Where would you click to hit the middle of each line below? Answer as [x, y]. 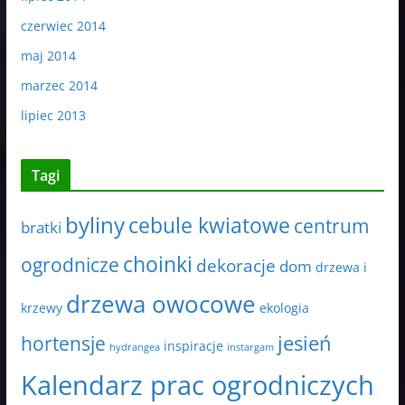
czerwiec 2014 [63, 26]
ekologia [284, 308]
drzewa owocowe [160, 304]
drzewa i [341, 268]
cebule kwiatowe [209, 226]
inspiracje [193, 346]
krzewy [41, 308]
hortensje [63, 344]
